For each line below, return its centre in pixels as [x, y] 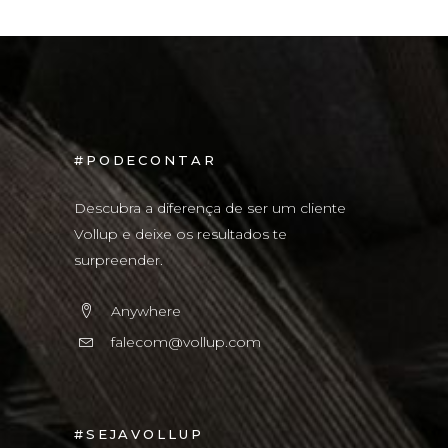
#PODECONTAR [145, 159]
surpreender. [118, 259]
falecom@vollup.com [186, 341]
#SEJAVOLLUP [139, 433]
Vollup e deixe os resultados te [180, 233]
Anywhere [146, 310]
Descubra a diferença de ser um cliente [210, 207]
